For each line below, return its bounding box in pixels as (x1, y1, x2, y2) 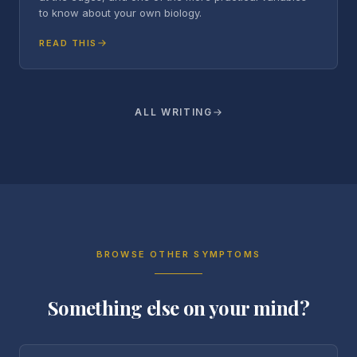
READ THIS (39, 37, 97, 49)
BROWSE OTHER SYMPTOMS (96, 249, 261, 260)
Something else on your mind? (47, 295, 310, 320)
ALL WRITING (135, 106, 213, 118)
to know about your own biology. (39, 6, 202, 19)
